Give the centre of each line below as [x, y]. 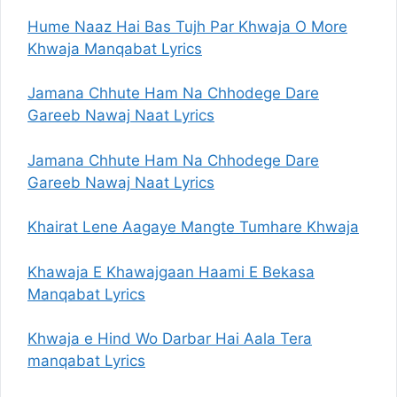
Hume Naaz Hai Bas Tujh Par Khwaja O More [187, 26]
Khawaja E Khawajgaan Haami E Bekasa [171, 272]
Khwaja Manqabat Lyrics [115, 48]
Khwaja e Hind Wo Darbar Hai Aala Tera [170, 339]
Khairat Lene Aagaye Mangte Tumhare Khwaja [193, 227]
